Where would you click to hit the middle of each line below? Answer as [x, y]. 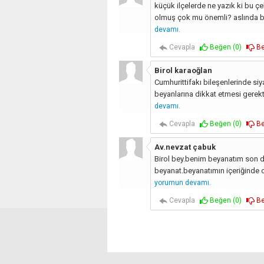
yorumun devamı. [182, 182]
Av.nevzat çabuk [185, 147]
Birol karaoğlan [183, 70]
